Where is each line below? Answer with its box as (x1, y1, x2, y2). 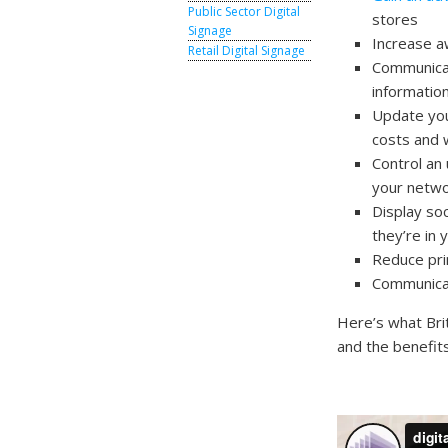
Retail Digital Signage (188, 42, 306, 59)
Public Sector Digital (188, 3, 301, 20)
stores (372, 9, 418, 29)
